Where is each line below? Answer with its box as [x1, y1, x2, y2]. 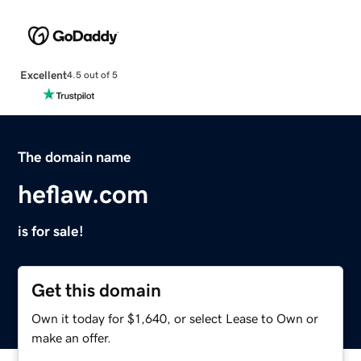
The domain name [18, 149, 132, 164]
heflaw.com [18, 180, 149, 207]
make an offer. [31, 330, 112, 344]
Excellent [19, 68, 67, 81]
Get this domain [31, 280, 162, 300]
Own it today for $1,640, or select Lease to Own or [31, 311, 319, 325]
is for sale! [18, 223, 85, 239]
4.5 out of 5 [66, 70, 118, 81]
